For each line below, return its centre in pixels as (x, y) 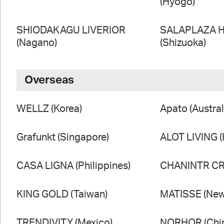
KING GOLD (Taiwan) (62, 195)
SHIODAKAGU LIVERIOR (71, 31)
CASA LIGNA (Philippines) (73, 166)
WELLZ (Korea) (49, 109)
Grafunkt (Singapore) (62, 138)
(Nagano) (36, 43)
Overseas (49, 80)
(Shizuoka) (183, 43)
